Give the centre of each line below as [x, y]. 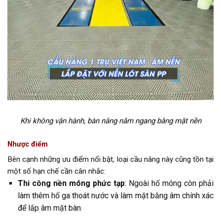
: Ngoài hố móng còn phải [169, 184]
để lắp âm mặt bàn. [50, 208]
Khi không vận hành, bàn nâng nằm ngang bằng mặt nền [110, 121]
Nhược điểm [28, 145]
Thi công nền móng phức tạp [71, 184]
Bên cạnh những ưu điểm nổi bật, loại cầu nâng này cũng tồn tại [110, 160]
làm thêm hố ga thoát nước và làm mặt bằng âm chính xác [115, 196]
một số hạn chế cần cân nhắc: [56, 171]
